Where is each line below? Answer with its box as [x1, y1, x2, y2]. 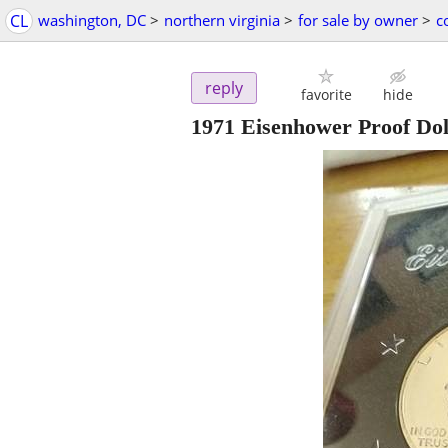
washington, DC [38, 10, 146, 30]
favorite [300, 85, 352, 105]
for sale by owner [298, 10, 418, 30]
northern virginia [164, 10, 280, 30]
